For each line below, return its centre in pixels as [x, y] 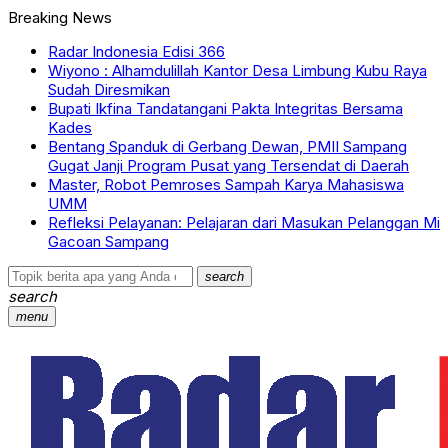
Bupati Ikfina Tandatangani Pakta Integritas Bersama [225, 108]
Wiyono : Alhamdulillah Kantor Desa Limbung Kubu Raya [237, 70]
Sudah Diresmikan [109, 89]
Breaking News [60, 17]
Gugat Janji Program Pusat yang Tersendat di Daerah [228, 165]
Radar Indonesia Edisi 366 [136, 51]
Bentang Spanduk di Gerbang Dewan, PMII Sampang [227, 146]
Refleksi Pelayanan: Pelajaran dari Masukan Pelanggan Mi [244, 222]
